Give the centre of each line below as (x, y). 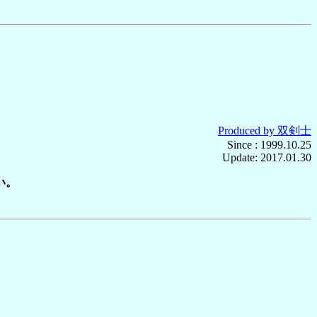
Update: (241, 157)
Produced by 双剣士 (265, 130)
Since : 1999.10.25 (269, 144)
